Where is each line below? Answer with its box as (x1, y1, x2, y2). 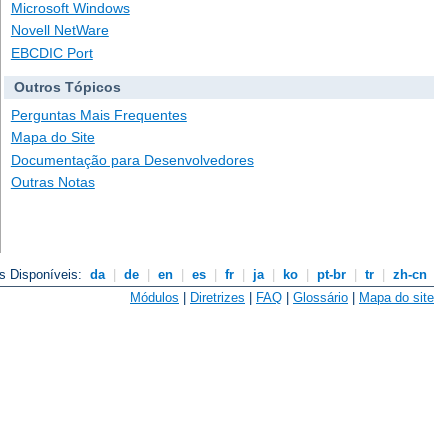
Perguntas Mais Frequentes (10, 107, 187, 124)
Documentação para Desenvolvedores (10, 151, 254, 168)
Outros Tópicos (13, 79, 121, 96)
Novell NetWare (10, 22, 109, 39)
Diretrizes (190, 289, 245, 305)
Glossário (293, 289, 348, 305)
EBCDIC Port (10, 44, 93, 61)
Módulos (130, 289, 179, 305)
